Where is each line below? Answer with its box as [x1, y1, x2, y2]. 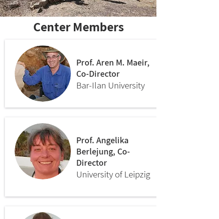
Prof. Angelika [76, 134, 129, 146]
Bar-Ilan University [76, 79, 145, 91]
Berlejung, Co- [76, 146, 130, 157]
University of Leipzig [76, 168, 150, 180]
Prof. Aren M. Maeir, [76, 57, 150, 68]
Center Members [33, 18, 124, 35]
